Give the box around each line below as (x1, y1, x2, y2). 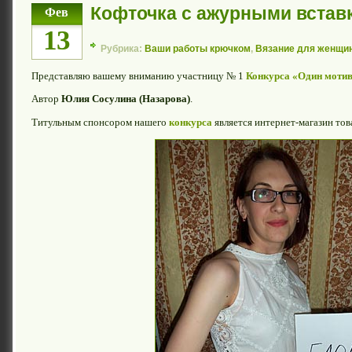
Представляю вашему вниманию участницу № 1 (31, 70, 246, 82)
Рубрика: (101, 43, 145, 54)
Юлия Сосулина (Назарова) (61, 93, 190, 105)
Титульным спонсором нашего (31, 115, 169, 128)
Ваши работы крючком (145, 43, 251, 54)
